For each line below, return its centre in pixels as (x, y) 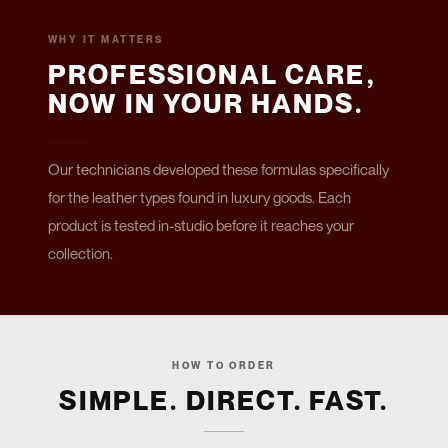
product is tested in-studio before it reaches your (201, 225)
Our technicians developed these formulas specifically (218, 169)
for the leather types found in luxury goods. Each (199, 197)
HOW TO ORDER (224, 365)
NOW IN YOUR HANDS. (205, 103)
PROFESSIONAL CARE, (212, 74)
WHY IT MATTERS (106, 39)
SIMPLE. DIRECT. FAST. (224, 400)
